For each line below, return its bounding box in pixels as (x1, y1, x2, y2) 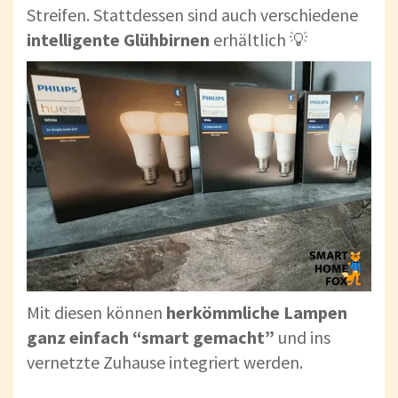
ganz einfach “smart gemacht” (27, 326, 275, 349)
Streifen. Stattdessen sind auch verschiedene (27, 4, 358, 27)
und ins (275, 326, 330, 349)
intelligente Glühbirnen (27, 28, 213, 52)
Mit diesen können (27, 301, 166, 324)
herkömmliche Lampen (166, 301, 347, 324)
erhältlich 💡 (213, 28, 307, 52)
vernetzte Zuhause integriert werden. (27, 351, 303, 374)
